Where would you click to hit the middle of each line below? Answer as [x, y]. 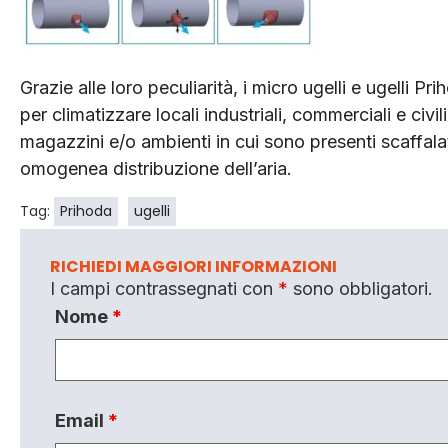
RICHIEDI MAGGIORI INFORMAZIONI [193, 266]
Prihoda [86, 210]
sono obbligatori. [360, 288]
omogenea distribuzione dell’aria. [156, 169]
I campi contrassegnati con [164, 288]
